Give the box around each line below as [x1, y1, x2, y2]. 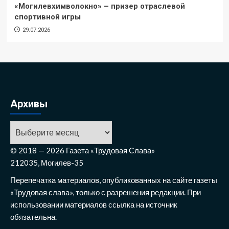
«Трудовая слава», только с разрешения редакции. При [10, 187, 201, 197]
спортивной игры [14, 12, 81, 21]
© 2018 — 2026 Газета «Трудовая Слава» [10, 145, 155, 155]
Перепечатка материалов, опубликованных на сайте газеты [10, 175, 217, 185]
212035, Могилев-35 [10, 157, 83, 167]
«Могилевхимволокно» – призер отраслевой [14, 1, 185, 11]
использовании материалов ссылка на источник [10, 199, 177, 209]
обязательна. [10, 212, 57, 221]
